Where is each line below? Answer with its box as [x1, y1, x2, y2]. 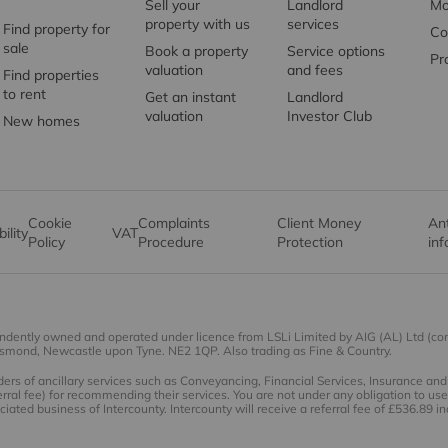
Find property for [3, 20, 110, 39]
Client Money [277, 214, 362, 233]
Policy [28, 233, 66, 252]
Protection [277, 233, 344, 252]
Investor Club [287, 107, 373, 126]
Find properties [3, 66, 99, 85]
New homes [3, 112, 80, 131]
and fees [287, 61, 344, 80]
